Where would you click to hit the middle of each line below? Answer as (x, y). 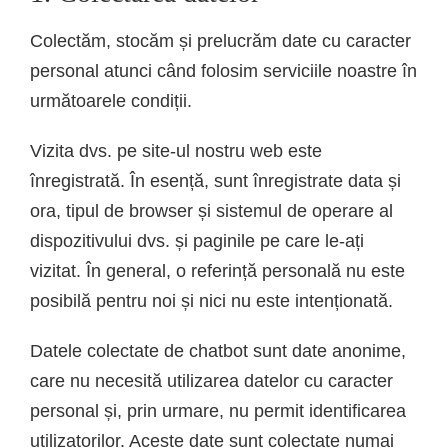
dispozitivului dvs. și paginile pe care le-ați (197, 240)
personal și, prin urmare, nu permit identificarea (218, 410)
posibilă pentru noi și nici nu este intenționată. (211, 300)
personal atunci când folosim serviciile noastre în (223, 70)
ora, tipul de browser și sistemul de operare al (211, 210)
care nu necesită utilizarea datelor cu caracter (211, 380)
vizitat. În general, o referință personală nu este (217, 270)
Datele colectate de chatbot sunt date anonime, (218, 350)
